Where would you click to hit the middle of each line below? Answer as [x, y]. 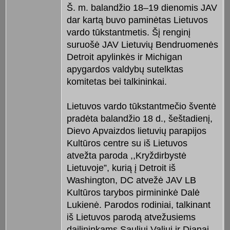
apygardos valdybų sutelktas [125, 69]
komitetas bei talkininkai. [117, 81]
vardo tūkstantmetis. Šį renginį [128, 32]
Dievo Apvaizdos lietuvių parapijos [136, 131]
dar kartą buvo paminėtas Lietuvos [137, 20]
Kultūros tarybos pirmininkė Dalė [133, 192]
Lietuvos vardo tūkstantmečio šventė [141, 106]
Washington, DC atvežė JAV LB [131, 180]
